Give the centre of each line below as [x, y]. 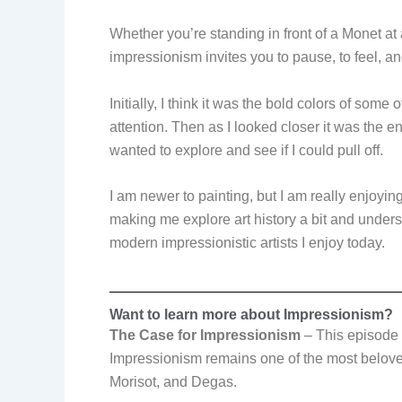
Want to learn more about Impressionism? [251, 314]
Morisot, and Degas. [173, 381]
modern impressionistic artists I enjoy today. [247, 243]
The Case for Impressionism [205, 335]
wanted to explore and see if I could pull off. [246, 150]
